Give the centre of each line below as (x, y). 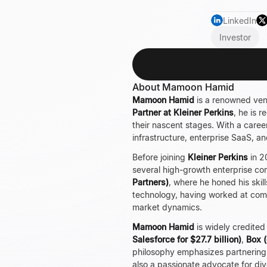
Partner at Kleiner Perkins (183, 112)
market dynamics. (167, 207)
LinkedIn (240, 20)
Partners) (150, 182)
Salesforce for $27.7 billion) (187, 239)
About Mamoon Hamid (183, 87)
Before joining (160, 157)
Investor (235, 37)
